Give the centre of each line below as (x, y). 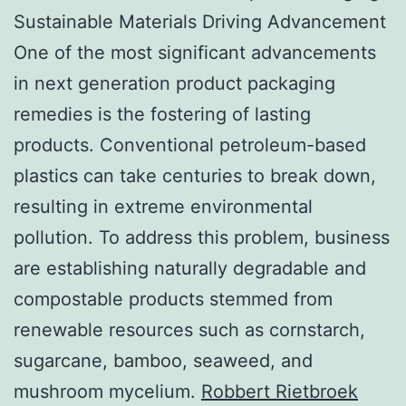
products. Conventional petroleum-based (190, 145)
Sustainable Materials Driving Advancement (200, 21)
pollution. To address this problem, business (202, 237)
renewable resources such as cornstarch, (189, 329)
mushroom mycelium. (107, 391)
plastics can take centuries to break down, (195, 175)
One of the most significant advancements (195, 52)
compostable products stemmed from (173, 299)
